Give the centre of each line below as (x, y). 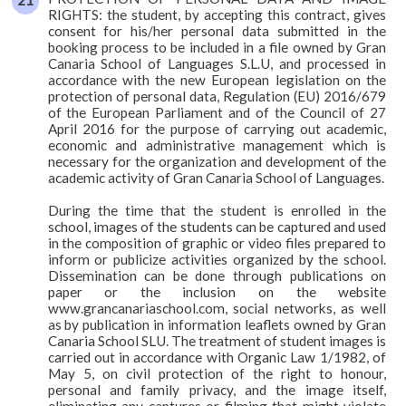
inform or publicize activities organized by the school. (217, 259)
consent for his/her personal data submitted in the (217, 30)
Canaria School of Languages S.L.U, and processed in (217, 63)
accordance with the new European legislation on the (217, 79)
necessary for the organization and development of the (217, 161)
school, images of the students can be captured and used (217, 226)
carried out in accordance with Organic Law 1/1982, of (217, 357)
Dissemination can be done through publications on (217, 275)
